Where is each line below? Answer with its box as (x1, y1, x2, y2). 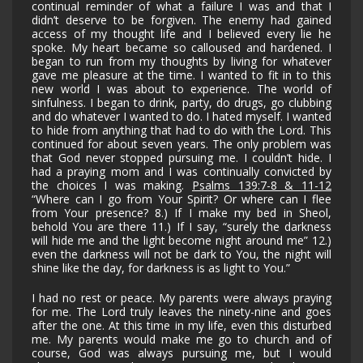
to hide (32, 122, 72, 139)
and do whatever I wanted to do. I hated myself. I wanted (32, 109, 331, 125)
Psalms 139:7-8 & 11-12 (192, 177, 331, 194)
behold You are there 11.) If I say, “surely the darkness (32, 219, 331, 235)
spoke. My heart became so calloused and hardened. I (32, 40, 331, 56)
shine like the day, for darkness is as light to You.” (32, 260, 290, 276)
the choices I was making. (32, 177, 192, 194)
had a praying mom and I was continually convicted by (32, 164, 331, 180)
